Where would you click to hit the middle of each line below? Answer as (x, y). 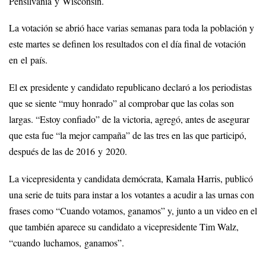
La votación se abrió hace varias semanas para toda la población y (132, 28)
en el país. (28, 60)
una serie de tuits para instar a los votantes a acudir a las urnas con (132, 195)
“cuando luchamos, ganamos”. (66, 243)
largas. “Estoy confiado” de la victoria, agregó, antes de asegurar (129, 120)
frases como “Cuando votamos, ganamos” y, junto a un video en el (133, 211)
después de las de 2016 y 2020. (68, 152)
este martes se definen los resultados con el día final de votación (127, 44)
